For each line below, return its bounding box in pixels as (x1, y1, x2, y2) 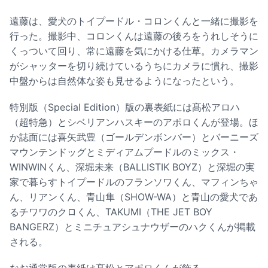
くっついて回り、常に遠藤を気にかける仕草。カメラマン (10, 44, 258, 57)
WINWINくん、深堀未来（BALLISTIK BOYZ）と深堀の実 (10, 161, 255, 173)
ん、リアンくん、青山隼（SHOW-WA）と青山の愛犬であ (10, 191, 258, 203)
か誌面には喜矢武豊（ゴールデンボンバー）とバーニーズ (10, 131, 258, 144)
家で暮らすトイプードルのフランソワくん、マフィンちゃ (10, 176, 258, 188)
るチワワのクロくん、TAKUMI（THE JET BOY (10, 206, 212, 218)
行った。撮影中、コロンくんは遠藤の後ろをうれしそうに (10, 29, 258, 42)
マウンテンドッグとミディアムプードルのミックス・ (10, 146, 239, 159)
